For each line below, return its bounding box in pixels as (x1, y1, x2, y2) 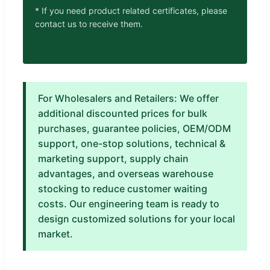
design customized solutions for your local (38, 212, 235, 225)
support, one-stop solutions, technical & (38, 137, 225, 149)
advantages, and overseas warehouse (38, 167, 213, 180)
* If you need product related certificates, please (35, 5, 227, 16)
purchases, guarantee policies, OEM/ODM (38, 122, 231, 134)
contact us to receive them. (35, 18, 143, 29)
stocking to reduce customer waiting (38, 182, 207, 195)
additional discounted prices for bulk (38, 107, 207, 119)
